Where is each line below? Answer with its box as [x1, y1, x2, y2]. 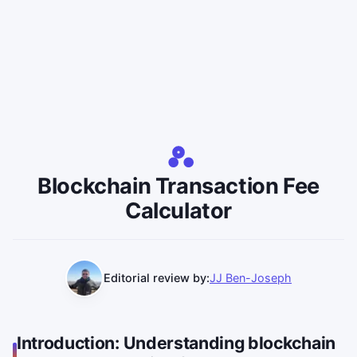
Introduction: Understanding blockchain [17, 331, 335, 353]
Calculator [125, 197, 232, 224]
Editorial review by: [104, 271, 210, 285]
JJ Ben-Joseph [210, 271, 292, 285]
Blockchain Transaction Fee [37, 172, 320, 199]
